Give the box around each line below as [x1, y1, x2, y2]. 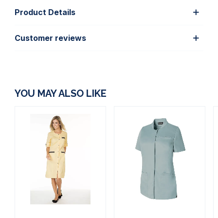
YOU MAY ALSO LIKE [15, 87, 107, 99]
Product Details [15, 7, 75, 17]
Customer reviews [15, 33, 86, 43]
